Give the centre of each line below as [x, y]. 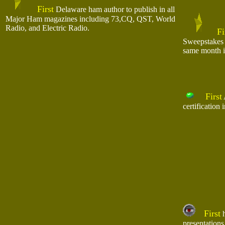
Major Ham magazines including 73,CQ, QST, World [90, 19]
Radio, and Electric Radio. [47, 28]
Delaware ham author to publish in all [114, 9]
